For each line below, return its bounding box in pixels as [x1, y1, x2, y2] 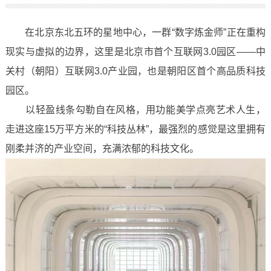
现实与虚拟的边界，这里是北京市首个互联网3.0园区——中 [5, 47, 266, 57]
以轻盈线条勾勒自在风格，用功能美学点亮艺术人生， [5, 105, 266, 115]
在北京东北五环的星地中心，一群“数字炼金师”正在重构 [5, 27, 266, 38]
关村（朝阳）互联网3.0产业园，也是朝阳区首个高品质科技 [5, 66, 266, 76]
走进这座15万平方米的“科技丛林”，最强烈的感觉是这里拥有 [5, 124, 266, 134]
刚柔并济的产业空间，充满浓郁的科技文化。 [5, 143, 199, 154]
